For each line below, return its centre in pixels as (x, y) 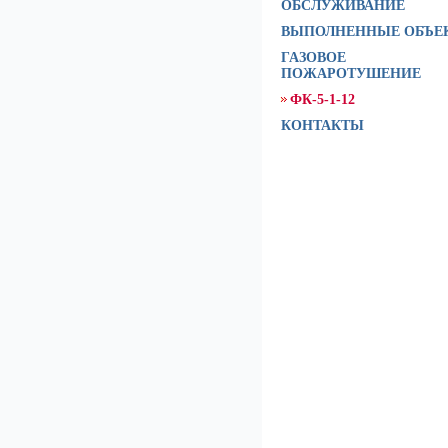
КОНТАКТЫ (322, 125)
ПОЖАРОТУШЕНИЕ (351, 73)
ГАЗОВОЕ (313, 57)
